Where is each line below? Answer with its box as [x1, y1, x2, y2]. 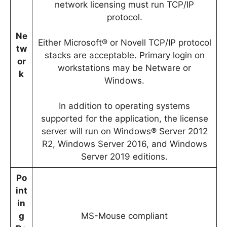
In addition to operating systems [59, 100, 190, 111]
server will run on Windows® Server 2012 [41, 126, 208, 136]
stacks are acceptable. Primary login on [44, 50, 205, 60]
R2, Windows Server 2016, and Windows [42, 138, 207, 149]
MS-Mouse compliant [81, 210, 168, 221]
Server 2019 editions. [81, 151, 168, 162]
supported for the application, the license [41, 113, 208, 124]
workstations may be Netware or [58, 62, 191, 73]
